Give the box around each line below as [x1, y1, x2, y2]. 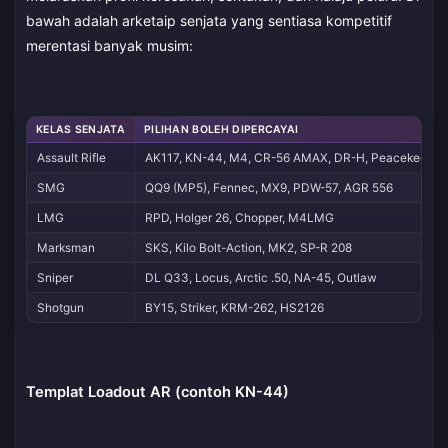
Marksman [37, 240, 96, 256]
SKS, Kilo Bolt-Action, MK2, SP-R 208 [145, 240, 353, 256]
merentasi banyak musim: [26, 36, 193, 54]
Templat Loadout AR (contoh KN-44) [26, 382, 289, 401]
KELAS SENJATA [35, 123, 125, 137]
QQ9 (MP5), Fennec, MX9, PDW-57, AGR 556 [145, 180, 394, 196]
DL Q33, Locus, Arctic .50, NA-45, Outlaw [145, 270, 378, 286]
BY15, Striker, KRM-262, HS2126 [145, 300, 325, 316]
